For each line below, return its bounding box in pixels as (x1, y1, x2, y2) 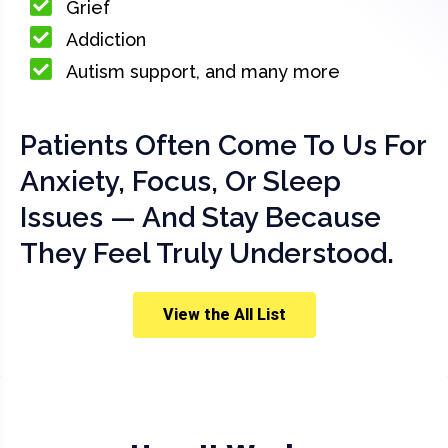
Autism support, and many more (66, 61, 341, 82)
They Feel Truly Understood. (20, 237, 394, 270)
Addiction (66, 29, 147, 50)
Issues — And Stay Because (20, 201, 381, 234)
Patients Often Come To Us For (20, 129, 426, 162)
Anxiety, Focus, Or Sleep (20, 165, 341, 198)
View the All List (162, 305, 286, 324)
